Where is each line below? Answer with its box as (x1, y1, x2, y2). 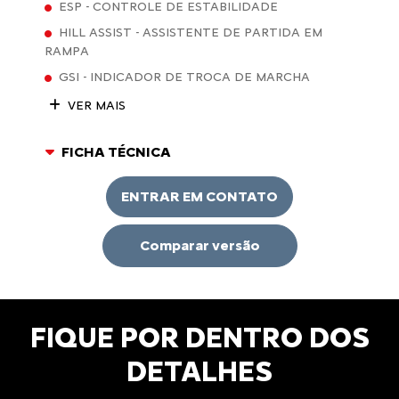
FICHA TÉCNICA (61, 142, 171, 160)
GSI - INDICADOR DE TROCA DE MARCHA (59, 69, 310, 85)
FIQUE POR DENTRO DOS (29, 320, 370, 354)
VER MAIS (64, 97, 126, 113)
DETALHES (126, 354, 273, 388)
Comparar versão (139, 237, 260, 255)
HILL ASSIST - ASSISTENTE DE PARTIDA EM (59, 24, 322, 40)
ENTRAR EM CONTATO (121, 187, 278, 205)
